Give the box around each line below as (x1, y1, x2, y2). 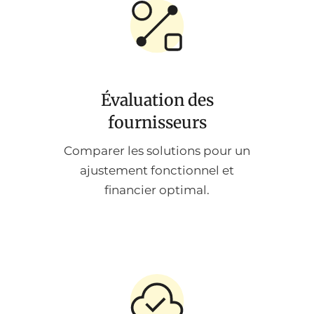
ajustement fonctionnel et (80, 163, 234, 178)
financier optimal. (104, 183, 210, 198)
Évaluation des (100, 90, 214, 111)
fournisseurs (107, 112, 207, 133)
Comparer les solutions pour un (64, 144, 250, 158)
